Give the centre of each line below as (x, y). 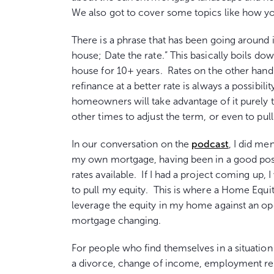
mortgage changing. (117, 220)
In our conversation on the (132, 144)
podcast (210, 144)
